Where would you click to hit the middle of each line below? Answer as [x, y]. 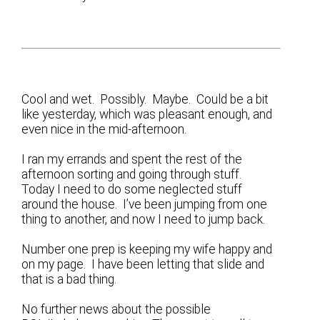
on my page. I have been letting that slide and [143, 265]
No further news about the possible [116, 310]
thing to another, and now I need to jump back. [144, 220]
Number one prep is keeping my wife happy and [147, 250]
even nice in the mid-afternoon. [104, 129]
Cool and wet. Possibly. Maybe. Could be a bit [145, 99]
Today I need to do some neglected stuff [132, 190]
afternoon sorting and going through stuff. [137, 175]
